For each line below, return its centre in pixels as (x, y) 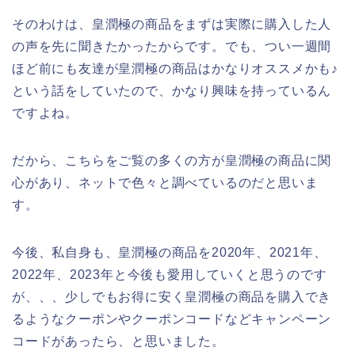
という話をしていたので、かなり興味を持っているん (172, 91)
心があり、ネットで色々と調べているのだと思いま (165, 183)
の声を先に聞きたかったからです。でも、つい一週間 (172, 47)
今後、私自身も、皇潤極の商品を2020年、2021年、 (170, 253)
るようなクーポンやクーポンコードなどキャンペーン (172, 319)
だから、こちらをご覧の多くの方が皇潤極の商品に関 (172, 161)
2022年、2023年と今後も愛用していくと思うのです (170, 275)
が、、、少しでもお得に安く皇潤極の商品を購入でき (172, 297)
